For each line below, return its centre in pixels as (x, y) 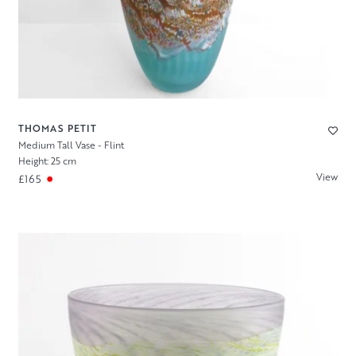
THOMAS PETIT (57, 128)
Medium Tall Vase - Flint (71, 145)
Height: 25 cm (47, 161)
